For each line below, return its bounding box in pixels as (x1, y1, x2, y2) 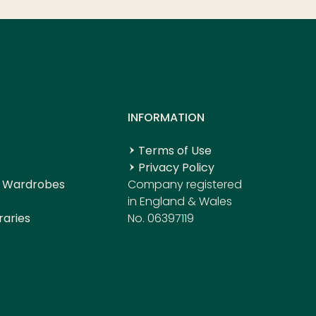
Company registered (128, 176, 242, 193)
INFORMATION (128, 109, 205, 126)
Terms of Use (138, 142, 212, 159)
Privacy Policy (138, 159, 214, 176)
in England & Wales (128, 193, 232, 210)
